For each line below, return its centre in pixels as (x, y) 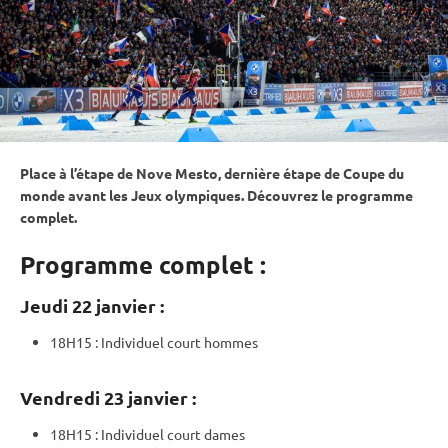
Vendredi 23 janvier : (108, 397)
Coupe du (373, 172)
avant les (98, 194)
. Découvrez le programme (327, 194)
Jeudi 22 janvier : (92, 305)
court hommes (211, 341)
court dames (204, 433)
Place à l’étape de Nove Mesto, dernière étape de (181, 172)
